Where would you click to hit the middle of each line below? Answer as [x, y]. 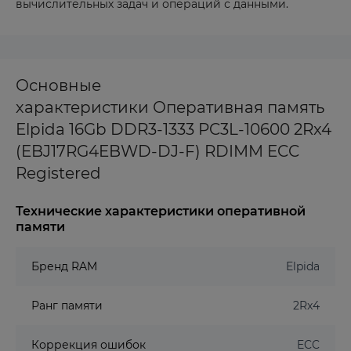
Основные [58, 85]
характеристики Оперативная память [170, 107]
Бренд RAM [64, 266]
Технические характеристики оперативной [161, 211]
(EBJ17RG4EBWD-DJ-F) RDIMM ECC [157, 151]
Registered [58, 173]
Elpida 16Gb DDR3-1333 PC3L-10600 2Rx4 [174, 129]
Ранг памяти [67, 306]
